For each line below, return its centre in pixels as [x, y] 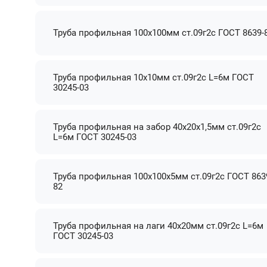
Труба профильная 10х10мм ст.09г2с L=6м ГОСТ [154, 77]
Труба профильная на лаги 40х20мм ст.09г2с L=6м [159, 226]
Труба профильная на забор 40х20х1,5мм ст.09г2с [157, 127]
